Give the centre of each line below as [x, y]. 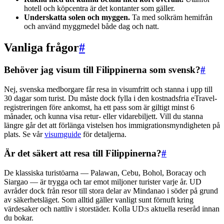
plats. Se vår [24, 134]
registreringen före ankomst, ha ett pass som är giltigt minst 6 [99, 107]
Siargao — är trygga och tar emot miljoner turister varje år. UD [103, 182]
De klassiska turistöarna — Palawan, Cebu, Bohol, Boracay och [105, 173]
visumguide [63, 134]
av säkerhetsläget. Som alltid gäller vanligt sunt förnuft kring [99, 200]
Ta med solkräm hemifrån [171, 17]
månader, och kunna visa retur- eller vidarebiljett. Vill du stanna [103, 116]
